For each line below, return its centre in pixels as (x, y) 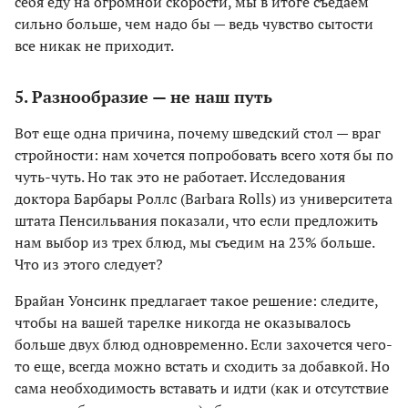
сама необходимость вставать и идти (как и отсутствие (202, 388)
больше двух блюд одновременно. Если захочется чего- (204, 345)
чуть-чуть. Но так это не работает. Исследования (180, 177)
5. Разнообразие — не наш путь (143, 97)
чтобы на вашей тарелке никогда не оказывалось (183, 323)
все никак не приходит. (94, 46)
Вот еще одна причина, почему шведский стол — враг (198, 133)
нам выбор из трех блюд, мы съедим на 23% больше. (194, 243)
